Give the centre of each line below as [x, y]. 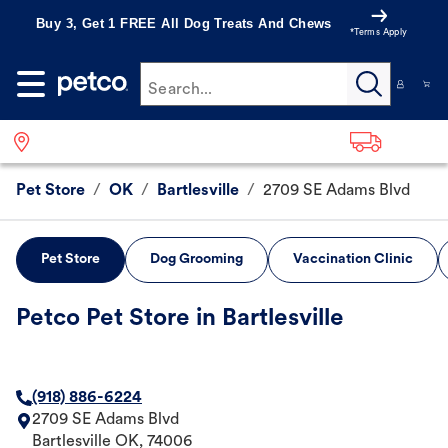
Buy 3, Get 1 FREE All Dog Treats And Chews [184, 23]
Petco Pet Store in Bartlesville [180, 319]
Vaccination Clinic [353, 260]
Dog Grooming [196, 260]
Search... [180, 90]
